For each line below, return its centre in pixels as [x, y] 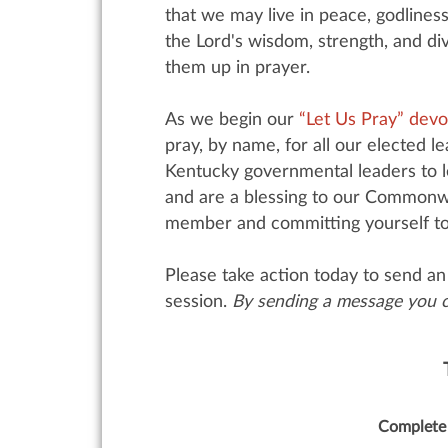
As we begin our [232, 119]
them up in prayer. [237, 67]
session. [198, 301]
